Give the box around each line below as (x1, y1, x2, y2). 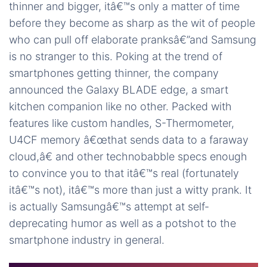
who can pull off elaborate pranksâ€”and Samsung (9, 33, 256, 46)
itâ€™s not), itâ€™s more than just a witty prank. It (9, 184, 252, 197)
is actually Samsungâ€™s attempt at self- (9, 200, 209, 213)
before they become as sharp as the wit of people (9, 17, 255, 30)
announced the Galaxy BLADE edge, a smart (9, 83, 228, 97)
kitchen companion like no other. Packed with (9, 100, 232, 113)
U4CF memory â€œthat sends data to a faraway (9, 133, 249, 147)
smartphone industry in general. (9, 234, 164, 247)
